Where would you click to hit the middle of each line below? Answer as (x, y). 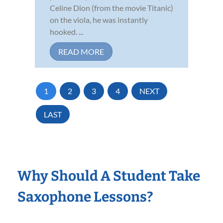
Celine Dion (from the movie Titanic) (111, 7)
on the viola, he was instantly (99, 19)
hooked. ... (66, 31)
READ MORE (81, 51)
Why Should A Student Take (109, 176)
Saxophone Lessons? (85, 197)
